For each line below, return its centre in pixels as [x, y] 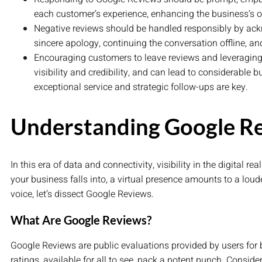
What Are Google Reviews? [81, 220]
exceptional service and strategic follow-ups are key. [141, 87]
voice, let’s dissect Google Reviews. [82, 194]
